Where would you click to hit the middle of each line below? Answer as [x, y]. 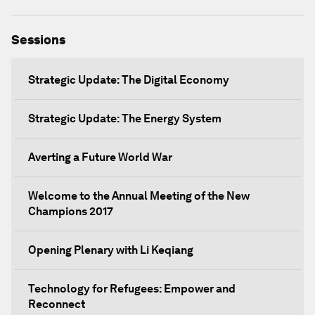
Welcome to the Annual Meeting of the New [139, 196]
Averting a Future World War [100, 157]
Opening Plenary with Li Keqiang [111, 250]
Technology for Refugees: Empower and [132, 289]
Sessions [38, 40]
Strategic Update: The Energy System [125, 118]
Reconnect [57, 304]
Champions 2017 [71, 211]
